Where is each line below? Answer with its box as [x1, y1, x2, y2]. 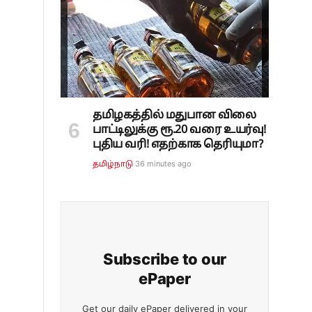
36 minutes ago [135, 158, 192, 169]
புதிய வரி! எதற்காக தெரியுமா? [93, 137, 263, 152]
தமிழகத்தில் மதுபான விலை [93, 108, 256, 123]
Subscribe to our [102, 249, 227, 268]
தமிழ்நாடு [93, 159, 134, 169]
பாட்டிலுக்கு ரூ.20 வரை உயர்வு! [93, 123, 266, 137]
